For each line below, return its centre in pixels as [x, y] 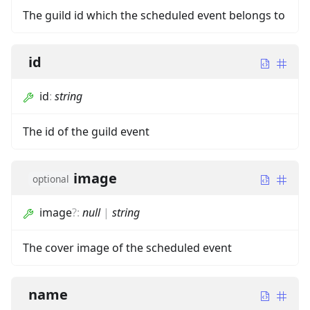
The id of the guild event [86, 132]
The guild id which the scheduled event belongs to [154, 16]
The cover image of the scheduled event [127, 248]
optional [51, 179]
